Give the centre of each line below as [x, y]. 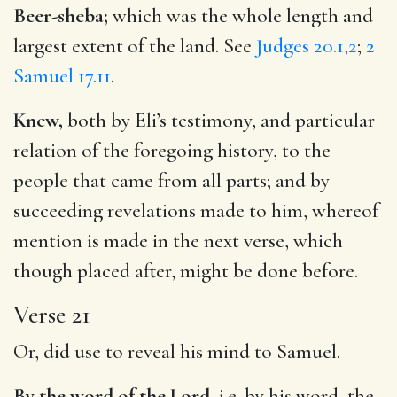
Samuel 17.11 [62, 76]
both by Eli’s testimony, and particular [219, 120]
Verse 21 [52, 314]
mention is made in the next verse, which [178, 241]
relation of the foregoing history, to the [172, 150]
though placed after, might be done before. [186, 271]
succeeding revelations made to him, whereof [196, 210]
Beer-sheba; [61, 16]
